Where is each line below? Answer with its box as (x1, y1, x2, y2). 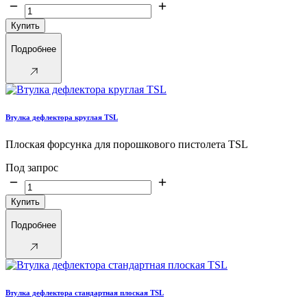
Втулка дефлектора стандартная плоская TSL (5, 288, 164, 297)
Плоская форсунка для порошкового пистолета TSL (5, 138, 248, 150)
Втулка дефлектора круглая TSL (5, 112, 118, 121)
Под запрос (5, 161, 58, 173)
